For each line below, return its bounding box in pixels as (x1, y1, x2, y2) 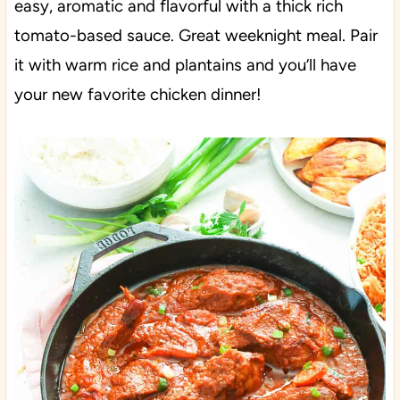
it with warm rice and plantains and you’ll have (13, 54, 356, 76)
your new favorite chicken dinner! (13, 84, 262, 105)
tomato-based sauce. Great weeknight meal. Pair (13, 25, 378, 46)
